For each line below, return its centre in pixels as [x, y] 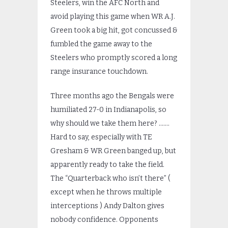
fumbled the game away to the [101, 44]
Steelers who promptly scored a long [114, 58]
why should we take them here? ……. [110, 123]
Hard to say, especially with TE [101, 137]
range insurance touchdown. [99, 71]
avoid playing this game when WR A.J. [113, 16]
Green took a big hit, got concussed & [114, 30]
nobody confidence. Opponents [104, 219]
